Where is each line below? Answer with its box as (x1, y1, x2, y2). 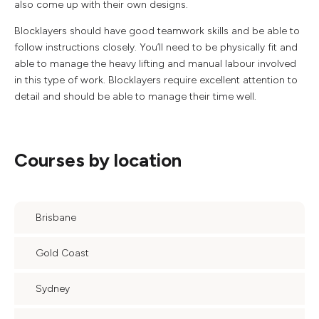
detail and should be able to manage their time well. (14, 90, 256, 103)
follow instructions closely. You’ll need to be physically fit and (14, 41, 298, 53)
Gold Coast (36, 247, 89, 259)
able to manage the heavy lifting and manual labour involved (14, 58, 296, 70)
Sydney (36, 283, 70, 295)
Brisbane (36, 211, 76, 224)
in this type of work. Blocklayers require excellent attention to (14, 74, 298, 86)
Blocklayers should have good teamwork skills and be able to (14, 25, 300, 37)
